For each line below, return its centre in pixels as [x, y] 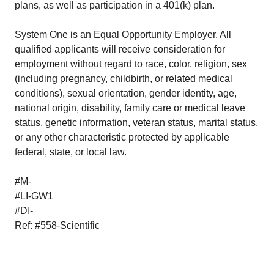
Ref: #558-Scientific [57, 225]
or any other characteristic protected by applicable [122, 137]
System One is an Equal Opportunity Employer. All [123, 35]
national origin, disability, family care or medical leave [130, 108]
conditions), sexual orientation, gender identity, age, [126, 93]
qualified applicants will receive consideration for [120, 49]
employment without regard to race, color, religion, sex [131, 64]
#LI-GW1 [34, 196]
